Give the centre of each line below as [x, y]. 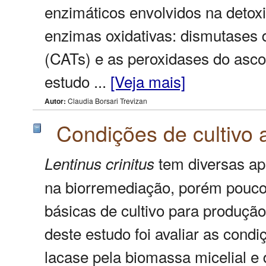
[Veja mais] [148, 81]
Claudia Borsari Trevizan [107, 101]
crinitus [130, 163]
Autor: [55, 101]
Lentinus [73, 163]
